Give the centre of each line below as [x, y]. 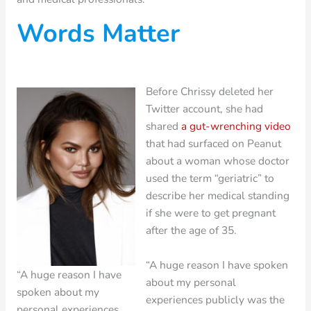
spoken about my [58, 292]
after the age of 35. [192, 230]
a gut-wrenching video [236, 126]
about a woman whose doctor [218, 160]
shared [164, 126]
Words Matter [98, 34]
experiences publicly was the [216, 299]
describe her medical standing [218, 195]
